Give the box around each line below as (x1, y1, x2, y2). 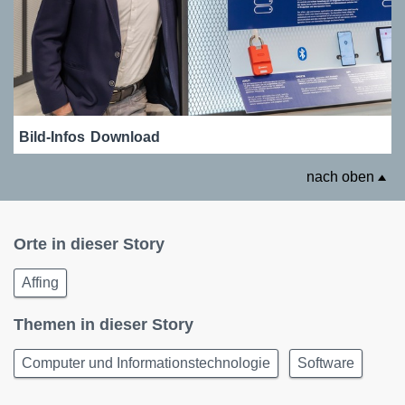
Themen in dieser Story (14, 315, 193, 334)
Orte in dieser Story (14, 234, 165, 253)
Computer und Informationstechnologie (22, 354, 270, 371)
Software (297, 354, 354, 371)
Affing (22, 274, 59, 290)
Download (90, 128, 160, 145)
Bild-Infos (19, 128, 85, 145)
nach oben (306, 168, 378, 184)
